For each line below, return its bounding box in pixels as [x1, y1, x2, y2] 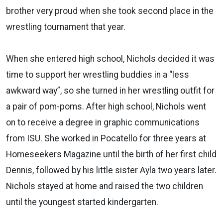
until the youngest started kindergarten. [6, 197, 158, 207]
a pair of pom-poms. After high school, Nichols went [6, 101, 206, 111]
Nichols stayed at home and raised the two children [6, 181, 203, 191]
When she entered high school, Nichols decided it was [6, 53, 215, 64]
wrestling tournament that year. [6, 21, 125, 32]
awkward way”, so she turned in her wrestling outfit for [6, 85, 215, 96]
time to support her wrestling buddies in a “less [6, 69, 189, 80]
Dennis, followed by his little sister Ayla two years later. [6, 165, 217, 175]
